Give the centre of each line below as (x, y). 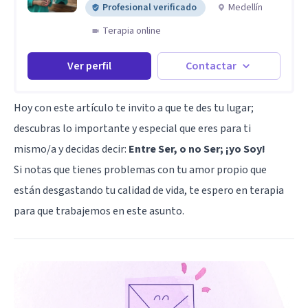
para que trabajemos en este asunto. (99, 211)
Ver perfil (89, 66)
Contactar (211, 66)
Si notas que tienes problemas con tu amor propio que (140, 169)
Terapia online (132, 31)
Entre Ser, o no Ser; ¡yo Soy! (197, 149)
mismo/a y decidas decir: (71, 149)
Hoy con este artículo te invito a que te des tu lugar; (134, 108)
